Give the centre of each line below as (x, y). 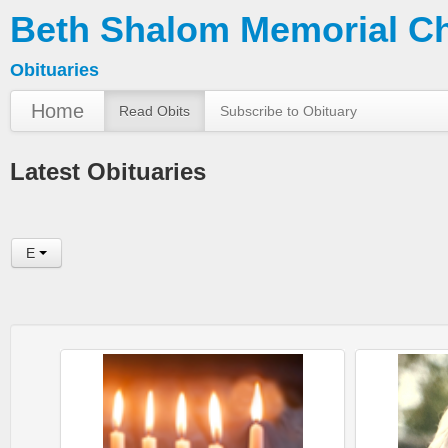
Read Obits (154, 111)
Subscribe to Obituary (288, 111)
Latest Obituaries (108, 171)
